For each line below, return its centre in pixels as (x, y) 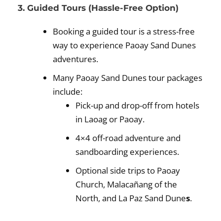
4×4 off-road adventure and (128, 138)
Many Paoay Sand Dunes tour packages (128, 78)
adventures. (76, 59)
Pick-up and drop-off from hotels (137, 106)
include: (68, 92)
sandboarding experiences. (127, 152)
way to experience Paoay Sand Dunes (125, 45)
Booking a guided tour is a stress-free (124, 32)
